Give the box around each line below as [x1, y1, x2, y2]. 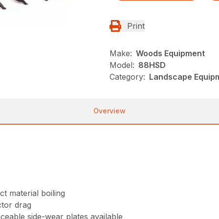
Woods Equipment [136, 48, 205, 58]
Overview [93, 106, 126, 115]
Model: [109, 60, 134, 70]
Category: [109, 71, 145, 82]
